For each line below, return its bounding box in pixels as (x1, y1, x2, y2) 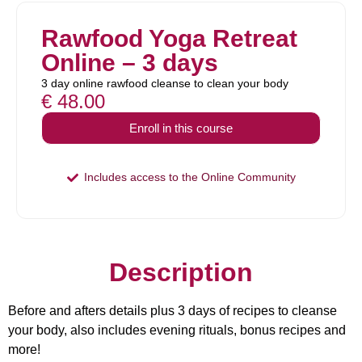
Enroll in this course (129, 121, 233, 135)
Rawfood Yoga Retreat (41, 25, 297, 52)
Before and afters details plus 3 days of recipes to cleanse (8, 304, 337, 318)
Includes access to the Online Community (83, 170, 296, 183)
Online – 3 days (41, 49, 218, 76)
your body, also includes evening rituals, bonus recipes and (8, 323, 346, 337)
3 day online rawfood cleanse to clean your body (41, 77, 288, 90)
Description (109, 258, 253, 287)
